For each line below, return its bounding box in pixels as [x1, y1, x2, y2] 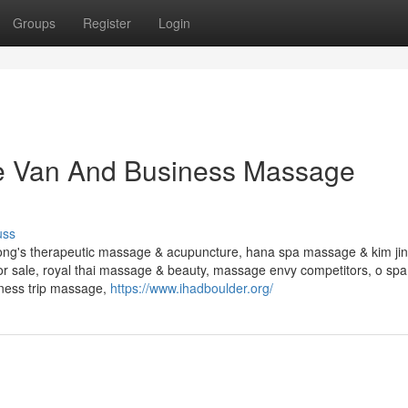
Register [83, 14, 131, 32]
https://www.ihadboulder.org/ [110, 279, 273, 297]
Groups [13, 14, 56, 32]
